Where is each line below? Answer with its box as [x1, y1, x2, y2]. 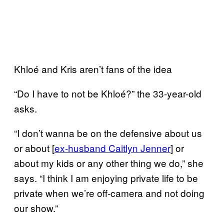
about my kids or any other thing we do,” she [14, 155, 203, 169]
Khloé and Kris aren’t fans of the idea [14, 61, 172, 75]
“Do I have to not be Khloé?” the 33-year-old [14, 86, 201, 100]
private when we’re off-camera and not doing [14, 185, 204, 199]
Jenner [140, 140, 170, 154]
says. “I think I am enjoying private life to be [14, 170, 198, 184]
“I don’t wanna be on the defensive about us [14, 125, 202, 139]
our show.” [14, 200, 58, 214]
